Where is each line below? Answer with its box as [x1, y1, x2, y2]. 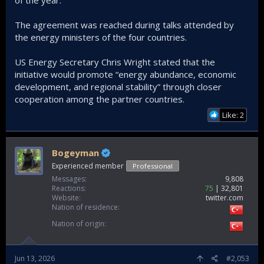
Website [52, 193, 79, 203]
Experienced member [52, 161, 124, 171]
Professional [133, 161, 173, 171]
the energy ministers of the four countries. [15, 31, 187, 44]
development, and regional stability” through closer [15, 81, 222, 93]
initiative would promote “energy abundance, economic [15, 68, 236, 81]
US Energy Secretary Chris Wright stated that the [15, 56, 215, 68]
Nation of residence [52, 202, 118, 213]
